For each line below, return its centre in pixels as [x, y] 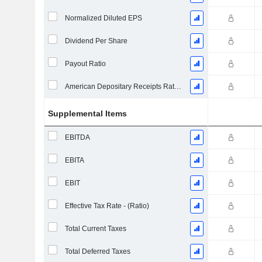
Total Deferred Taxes [97, 251]
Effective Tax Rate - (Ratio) [107, 206]
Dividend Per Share [96, 41]
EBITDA [77, 137]
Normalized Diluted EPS [103, 18]
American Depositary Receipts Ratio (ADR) [177, 87]
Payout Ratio [85, 64]
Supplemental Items [88, 113]
